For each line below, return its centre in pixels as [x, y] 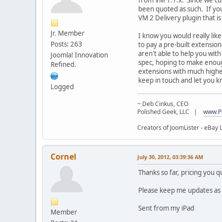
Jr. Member [68, 33]
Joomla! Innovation [79, 55]
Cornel [63, 156]
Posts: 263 [66, 44]
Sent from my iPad [166, 208]
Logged [62, 86]
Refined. [63, 64]
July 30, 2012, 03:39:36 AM [170, 157]
